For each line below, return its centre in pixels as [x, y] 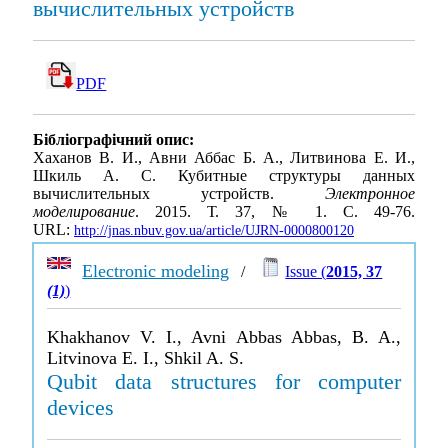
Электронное [370, 194]
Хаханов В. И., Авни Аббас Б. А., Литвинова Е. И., [224, 158]
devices [81, 407]
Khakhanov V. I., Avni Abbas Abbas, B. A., [224, 337]
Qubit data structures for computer [224, 381]
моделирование [84, 212]
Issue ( [306, 271]
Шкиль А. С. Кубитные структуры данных [224, 176]
